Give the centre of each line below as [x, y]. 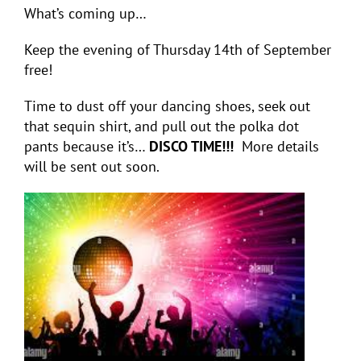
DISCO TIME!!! [193, 147]
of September [287, 50]
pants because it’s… [87, 147]
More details [278, 147]
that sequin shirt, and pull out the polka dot [162, 127]
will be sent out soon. [92, 167]
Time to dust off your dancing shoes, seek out [167, 106]
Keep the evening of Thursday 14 [127, 50]
